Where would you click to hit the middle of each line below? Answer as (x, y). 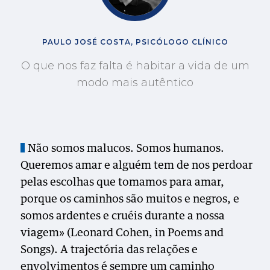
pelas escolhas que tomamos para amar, (123, 183)
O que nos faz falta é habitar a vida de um (135, 66)
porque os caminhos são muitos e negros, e (130, 199)
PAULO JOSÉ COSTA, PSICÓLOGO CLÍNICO (135, 42)
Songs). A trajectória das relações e (109, 250)
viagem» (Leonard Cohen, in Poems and (122, 233)
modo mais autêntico (135, 83)
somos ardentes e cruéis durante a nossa (123, 216)
